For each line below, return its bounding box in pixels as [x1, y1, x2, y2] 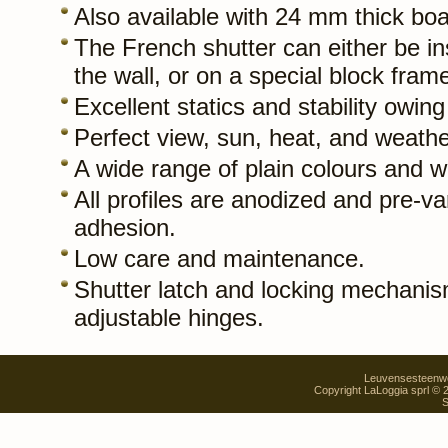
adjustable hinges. [74, 303, 264, 331]
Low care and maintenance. [74, 244, 365, 272]
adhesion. [74, 213, 176, 241]
